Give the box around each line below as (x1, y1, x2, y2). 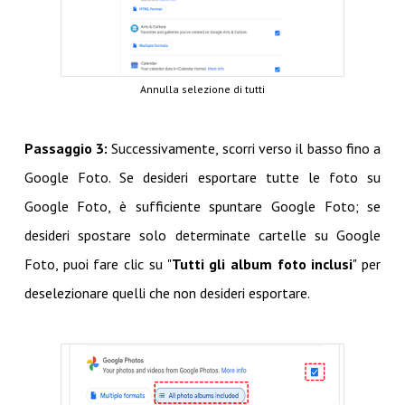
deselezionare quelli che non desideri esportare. (24, 284, 310, 303)
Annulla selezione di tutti (140, 82, 265, 97)
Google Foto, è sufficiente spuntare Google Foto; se (24, 197, 381, 216)
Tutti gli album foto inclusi (171, 255, 353, 274)
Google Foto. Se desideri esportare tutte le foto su (24, 168, 381, 187)
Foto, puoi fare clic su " (24, 255, 172, 274)
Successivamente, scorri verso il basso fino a (108, 139, 381, 158)
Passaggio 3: (24, 139, 108, 158)
